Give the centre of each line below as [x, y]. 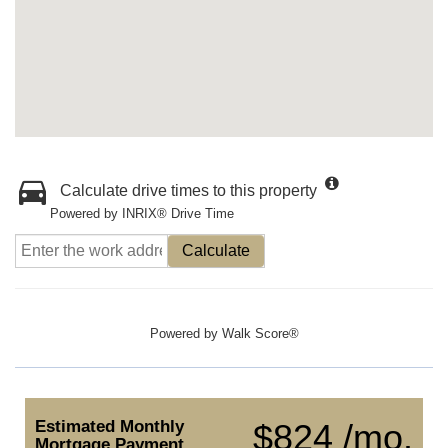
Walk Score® [260, 333]
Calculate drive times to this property [188, 190]
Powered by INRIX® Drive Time [142, 213]
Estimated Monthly [109, 426]
